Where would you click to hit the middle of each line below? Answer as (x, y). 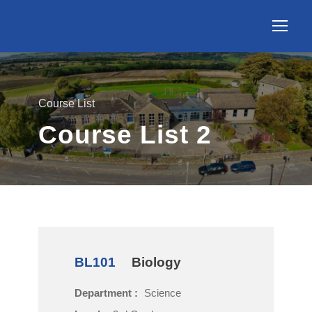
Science (163, 293)
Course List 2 (125, 135)
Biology (156, 262)
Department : (108, 293)
